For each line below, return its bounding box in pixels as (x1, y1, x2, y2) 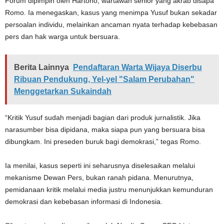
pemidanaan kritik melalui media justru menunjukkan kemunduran (5, 185, 213, 193)
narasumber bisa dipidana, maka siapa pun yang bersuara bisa (5, 125, 205, 133)
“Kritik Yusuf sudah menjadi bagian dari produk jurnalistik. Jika (5, 113, 200, 121)
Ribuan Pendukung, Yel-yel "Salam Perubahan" (14, 74, 194, 83)
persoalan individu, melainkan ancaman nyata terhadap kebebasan (5, 20, 217, 28)
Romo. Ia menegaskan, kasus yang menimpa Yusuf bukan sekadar (5, 8, 217, 16)
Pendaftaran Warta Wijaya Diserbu (73, 62, 202, 71)
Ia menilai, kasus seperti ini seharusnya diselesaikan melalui (5, 161, 195, 169)
